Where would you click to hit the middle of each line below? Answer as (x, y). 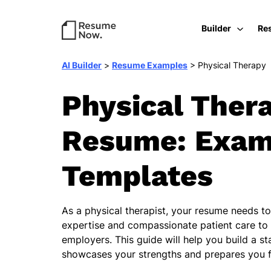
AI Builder (82, 65)
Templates (137, 176)
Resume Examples (150, 65)
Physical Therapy (232, 65)
